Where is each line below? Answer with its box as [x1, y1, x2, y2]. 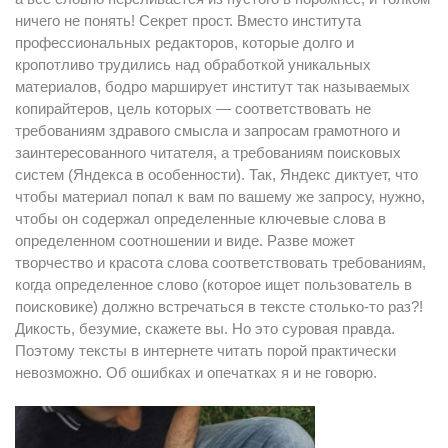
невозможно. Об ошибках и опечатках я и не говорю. [15, 364, 377, 381]
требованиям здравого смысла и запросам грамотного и [15, 122, 400, 139]
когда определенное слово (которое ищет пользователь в [15, 276, 412, 293]
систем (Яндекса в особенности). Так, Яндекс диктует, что [15, 166, 418, 183]
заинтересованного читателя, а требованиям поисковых [15, 144, 401, 161]
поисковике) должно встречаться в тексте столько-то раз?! [15, 298, 423, 315]
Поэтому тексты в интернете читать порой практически [15, 342, 396, 359]
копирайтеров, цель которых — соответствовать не [15, 100, 371, 117]
